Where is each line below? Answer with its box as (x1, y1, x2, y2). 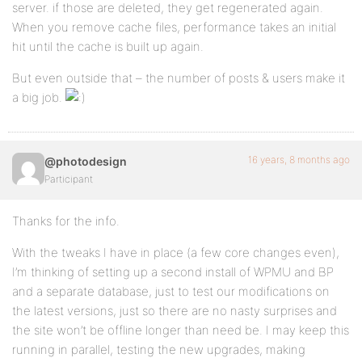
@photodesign (44, 154, 127, 168)
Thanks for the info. (12, 213, 120, 229)
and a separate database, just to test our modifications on (12, 284, 330, 299)
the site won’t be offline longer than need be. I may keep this (12, 322, 349, 338)
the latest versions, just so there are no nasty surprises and (12, 303, 337, 318)
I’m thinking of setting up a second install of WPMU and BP (12, 264, 334, 280)
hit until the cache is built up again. (12, 39, 204, 54)
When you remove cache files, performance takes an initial (12, 19, 336, 35)
